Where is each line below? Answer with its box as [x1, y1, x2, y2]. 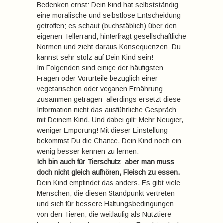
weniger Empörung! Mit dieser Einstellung [37, 126, 168, 134]
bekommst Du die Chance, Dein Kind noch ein [37, 137, 181, 145]
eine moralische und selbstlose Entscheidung [37, 11, 181, 19]
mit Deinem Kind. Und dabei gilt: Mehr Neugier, [37, 116, 183, 124]
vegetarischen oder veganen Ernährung [37, 85, 163, 93]
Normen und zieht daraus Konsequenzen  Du [37, 43, 181, 51]
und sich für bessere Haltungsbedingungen [37, 200, 174, 208]
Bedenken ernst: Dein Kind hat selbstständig [37, 1, 178, 9]
